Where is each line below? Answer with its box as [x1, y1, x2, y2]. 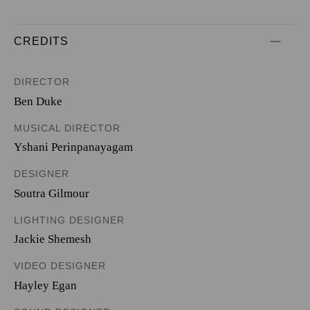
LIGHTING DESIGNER [14, 214, 125, 226]
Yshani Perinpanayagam [14, 140, 133, 154]
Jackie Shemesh [14, 232, 91, 246]
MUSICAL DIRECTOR [14, 122, 120, 134]
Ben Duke [14, 94, 62, 108]
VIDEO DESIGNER [14, 260, 106, 271]
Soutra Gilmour [14, 186, 89, 200]
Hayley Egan [14, 278, 77, 292]
